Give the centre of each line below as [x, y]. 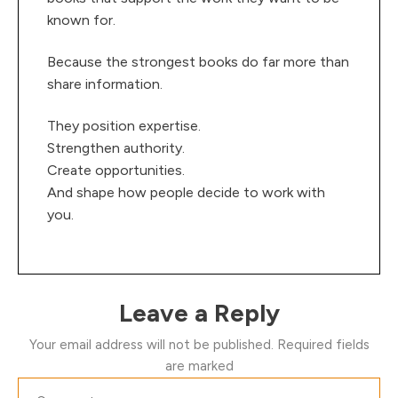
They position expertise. [124, 126]
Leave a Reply [199, 313]
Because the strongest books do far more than [198, 62]
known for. [81, 20]
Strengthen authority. [116, 148]
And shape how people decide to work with [186, 193]
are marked [199, 366]
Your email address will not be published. [151, 345]
